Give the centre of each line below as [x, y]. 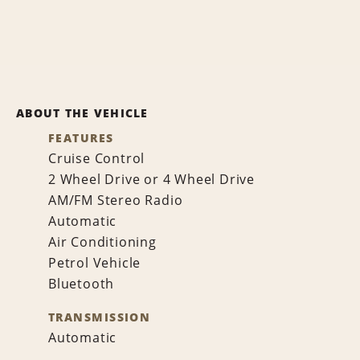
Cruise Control [97, 158]
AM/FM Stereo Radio [116, 200]
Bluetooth [82, 284]
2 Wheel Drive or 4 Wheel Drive [151, 179]
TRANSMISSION [100, 317]
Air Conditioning [102, 242]
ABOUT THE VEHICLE [82, 113]
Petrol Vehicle [95, 263]
